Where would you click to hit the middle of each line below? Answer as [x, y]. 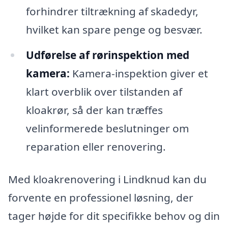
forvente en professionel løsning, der [101, 197]
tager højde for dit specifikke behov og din [114, 216]
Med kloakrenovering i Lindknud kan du [107, 179]
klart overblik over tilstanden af [104, 91]
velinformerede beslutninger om [107, 128]
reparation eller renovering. [96, 146]
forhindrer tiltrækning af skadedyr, [112, 11]
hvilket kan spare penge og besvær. [114, 29]
